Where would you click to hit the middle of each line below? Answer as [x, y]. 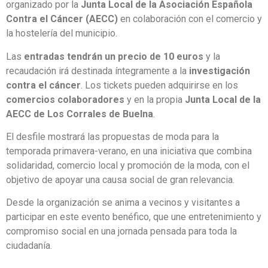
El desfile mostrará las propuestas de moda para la [112, 137]
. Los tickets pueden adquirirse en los [159, 85]
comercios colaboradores [65, 99]
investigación [220, 71]
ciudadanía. [29, 246]
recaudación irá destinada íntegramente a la [98, 71]
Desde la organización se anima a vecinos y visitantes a [123, 203]
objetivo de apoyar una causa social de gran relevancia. [120, 180]
